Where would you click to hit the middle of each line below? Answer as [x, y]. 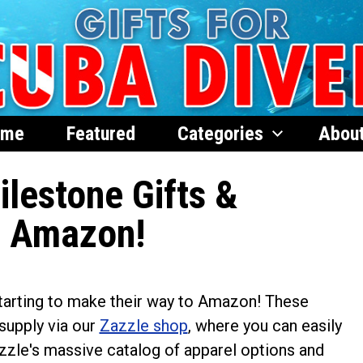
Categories [220, 133]
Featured [100, 133]
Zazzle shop [143, 325]
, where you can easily [265, 325]
